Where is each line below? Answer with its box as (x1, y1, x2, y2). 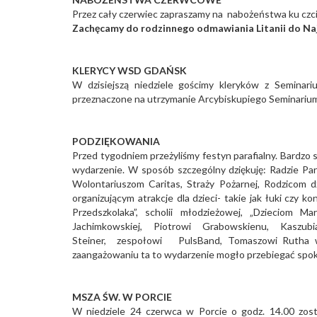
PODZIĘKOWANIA (72, 134, 160, 147)
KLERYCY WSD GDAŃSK (72, 64, 187, 76)
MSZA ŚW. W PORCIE (72, 290, 172, 303)
